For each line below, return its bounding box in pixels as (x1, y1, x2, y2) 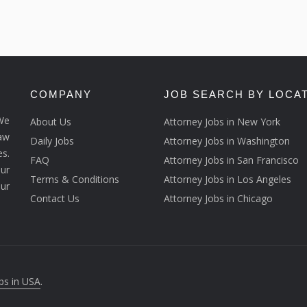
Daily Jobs (30, 134, 74, 147)
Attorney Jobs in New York (164, 114, 280, 128)
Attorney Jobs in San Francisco (164, 153, 299, 167)
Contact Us (30, 191, 79, 205)
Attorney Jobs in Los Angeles (164, 172, 291, 186)
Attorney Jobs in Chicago (164, 191, 273, 205)
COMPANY (30, 88, 92, 100)
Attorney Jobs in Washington (164, 134, 290, 147)
